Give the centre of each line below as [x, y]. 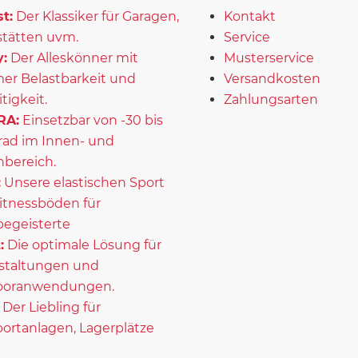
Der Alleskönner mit [74, 58]
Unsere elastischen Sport [84, 182]
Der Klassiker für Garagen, [97, 16]
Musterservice [269, 58]
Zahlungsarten [271, 99]
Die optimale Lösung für [84, 245]
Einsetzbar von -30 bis [92, 120]
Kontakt [250, 16]
